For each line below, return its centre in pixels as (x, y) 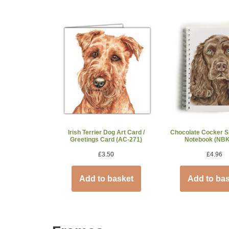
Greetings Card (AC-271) (106, 139)
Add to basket (106, 178)
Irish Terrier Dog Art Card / (106, 132)
